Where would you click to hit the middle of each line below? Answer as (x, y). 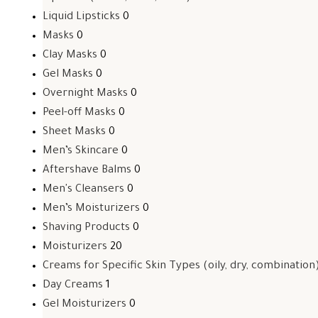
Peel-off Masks (79, 113)
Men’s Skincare (81, 152)
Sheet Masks (74, 132)
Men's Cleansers (83, 190)
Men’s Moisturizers (91, 209)
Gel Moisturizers (84, 305)
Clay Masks (70, 56)
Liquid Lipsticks (81, 17)
